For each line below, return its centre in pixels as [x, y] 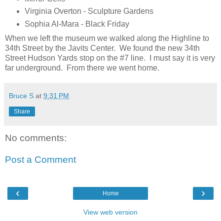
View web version [110, 212]
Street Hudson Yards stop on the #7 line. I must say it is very [110, 58]
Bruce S [21, 96]
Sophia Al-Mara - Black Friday [77, 24]
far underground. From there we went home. [82, 68]
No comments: [36, 138]
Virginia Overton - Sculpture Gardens [89, 11]
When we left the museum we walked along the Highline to [107, 38]
